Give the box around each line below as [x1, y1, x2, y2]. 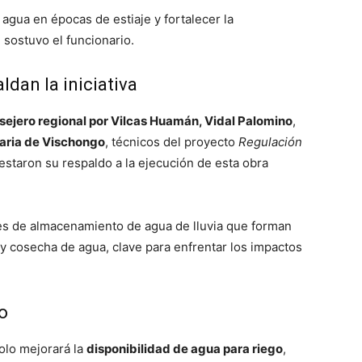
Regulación [238, 133, 302, 149]
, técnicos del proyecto [105, 133, 238, 149]
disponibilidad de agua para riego [86, 340, 283, 356]
